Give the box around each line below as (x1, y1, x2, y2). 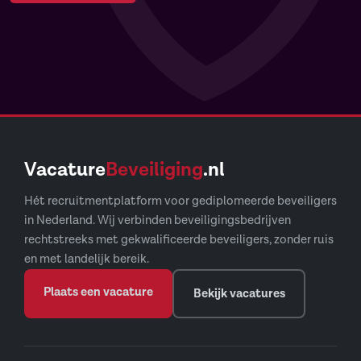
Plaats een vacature (44, 284, 153, 301)
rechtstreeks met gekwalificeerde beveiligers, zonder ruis (24, 232, 334, 248)
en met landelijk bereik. (24, 251, 149, 268)
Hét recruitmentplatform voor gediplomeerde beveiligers (24, 193, 337, 210)
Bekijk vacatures (193, 285, 285, 301)
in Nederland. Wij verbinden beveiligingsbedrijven (24, 213, 291, 229)
